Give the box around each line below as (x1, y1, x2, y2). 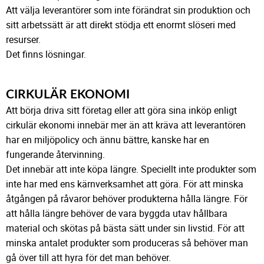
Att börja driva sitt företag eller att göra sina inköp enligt (6, 104, 237, 117)
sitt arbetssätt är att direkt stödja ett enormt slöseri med (6, 18, 236, 32)
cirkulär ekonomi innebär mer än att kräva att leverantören (6, 118, 246, 132)
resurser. (6, 33, 41, 47)
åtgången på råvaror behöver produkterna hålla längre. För (6, 192, 247, 206)
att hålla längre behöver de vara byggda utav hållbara (6, 207, 227, 220)
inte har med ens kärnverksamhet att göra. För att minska (6, 177, 243, 191)
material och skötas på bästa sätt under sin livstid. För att (6, 222, 245, 235)
